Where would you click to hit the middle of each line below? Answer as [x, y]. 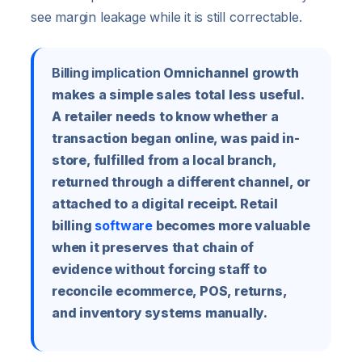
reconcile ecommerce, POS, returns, [169, 291]
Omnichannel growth [229, 73]
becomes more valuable [231, 226]
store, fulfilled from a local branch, [164, 160]
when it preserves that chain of [153, 248]
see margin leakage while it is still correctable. [166, 17]
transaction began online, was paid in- [176, 139]
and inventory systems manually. [160, 313]
